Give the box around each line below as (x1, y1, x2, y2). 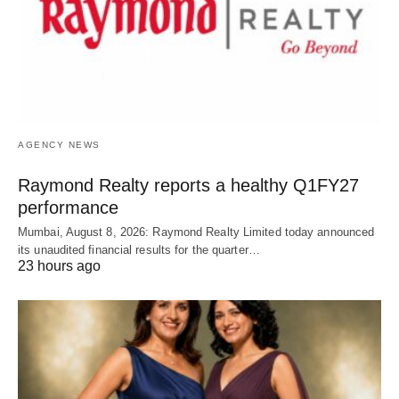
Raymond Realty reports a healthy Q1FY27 (18, 175, 359, 195)
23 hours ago (18, 257, 101, 273)
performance (18, 197, 118, 217)
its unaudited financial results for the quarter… (18, 242, 260, 256)
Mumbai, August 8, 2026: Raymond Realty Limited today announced (18, 224, 375, 239)
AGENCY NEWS (18, 139, 101, 150)
